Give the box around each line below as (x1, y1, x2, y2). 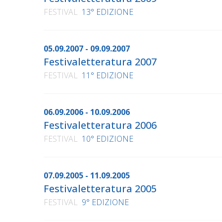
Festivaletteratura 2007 (44, 55, 157, 69)
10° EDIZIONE (82, 133, 133, 145)
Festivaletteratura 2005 (44, 182, 157, 196)
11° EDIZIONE (82, 70, 133, 81)
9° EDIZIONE (82, 197, 129, 208)
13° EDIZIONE (82, 6, 133, 18)
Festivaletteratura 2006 (44, 118, 157, 132)
